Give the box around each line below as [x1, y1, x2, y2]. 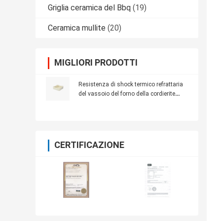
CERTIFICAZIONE [54, 140, 124, 150]
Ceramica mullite [48, 23, 106, 33]
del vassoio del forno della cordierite [78, 90, 175, 98]
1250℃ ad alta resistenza [78, 100, 148, 107]
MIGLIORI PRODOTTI [54, 57, 138, 68]
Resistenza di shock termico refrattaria [78, 81, 183, 88]
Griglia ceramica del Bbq [48, 3, 131, 13]
